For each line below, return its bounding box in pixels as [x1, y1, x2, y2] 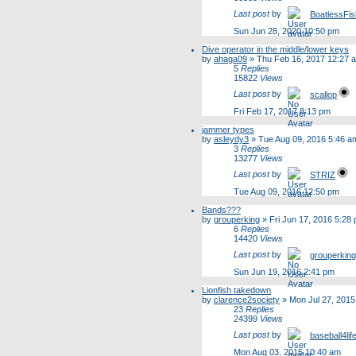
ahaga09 [214, 54, 247, 64]
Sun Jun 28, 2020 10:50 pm [234, 26, 339, 37]
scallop [310, 90, 337, 100]
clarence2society [214, 295, 280, 305]
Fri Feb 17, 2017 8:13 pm [234, 106, 331, 117]
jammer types [202, 125, 254, 135]
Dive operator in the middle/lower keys [202, 44, 349, 55]
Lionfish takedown [202, 285, 271, 296]
